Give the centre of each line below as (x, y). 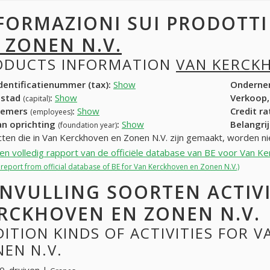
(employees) (51, 111)
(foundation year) (87, 125)
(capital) (36, 98)
